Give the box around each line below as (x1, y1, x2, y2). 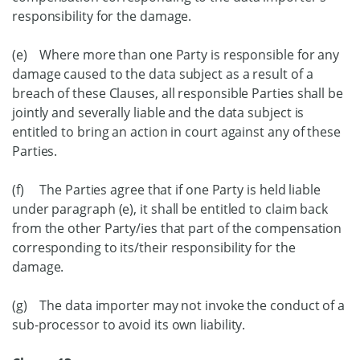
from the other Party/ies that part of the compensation (12, 219, 342, 237)
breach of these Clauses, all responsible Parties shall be (12, 84, 343, 102)
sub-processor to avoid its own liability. (12, 316, 246, 333)
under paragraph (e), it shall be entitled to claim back (12, 200, 329, 218)
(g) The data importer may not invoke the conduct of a (12, 297, 345, 314)
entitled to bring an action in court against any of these (12, 123, 341, 141)
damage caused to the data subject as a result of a (12, 65, 313, 83)
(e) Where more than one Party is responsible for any (12, 46, 340, 63)
